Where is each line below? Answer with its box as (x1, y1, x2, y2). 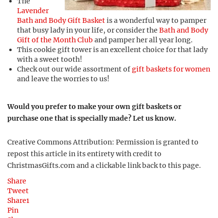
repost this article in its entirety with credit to (7, 149, 162, 158)
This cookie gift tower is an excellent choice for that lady (17, 45, 208, 54)
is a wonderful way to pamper (105, 16, 206, 25)
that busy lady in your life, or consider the (17, 26, 159, 35)
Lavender (17, 6, 49, 15)
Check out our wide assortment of (17, 65, 132, 73)
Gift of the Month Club (17, 36, 93, 44)
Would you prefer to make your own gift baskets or (7, 102, 182, 111)
